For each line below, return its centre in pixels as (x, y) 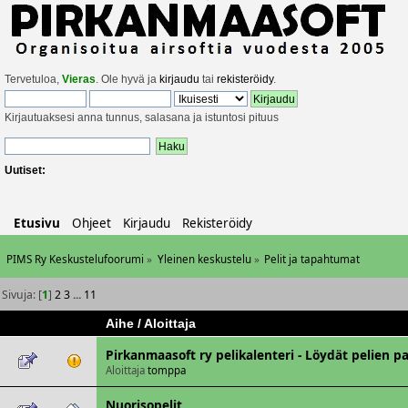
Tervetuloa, (33, 79)
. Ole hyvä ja (127, 79)
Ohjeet (91, 224)
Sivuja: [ (22, 295)
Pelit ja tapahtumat (312, 260)
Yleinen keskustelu (204, 260)
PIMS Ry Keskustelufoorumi (75, 260)
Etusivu (36, 224)
